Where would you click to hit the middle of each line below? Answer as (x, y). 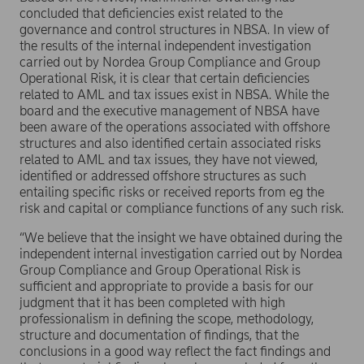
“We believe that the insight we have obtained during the (181, 238)
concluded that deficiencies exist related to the (151, 13)
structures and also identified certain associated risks (170, 143)
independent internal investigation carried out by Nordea (181, 254)
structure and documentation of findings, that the (159, 335)
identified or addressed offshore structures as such (163, 176)
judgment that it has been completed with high (152, 303)
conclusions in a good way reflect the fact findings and (175, 351)
